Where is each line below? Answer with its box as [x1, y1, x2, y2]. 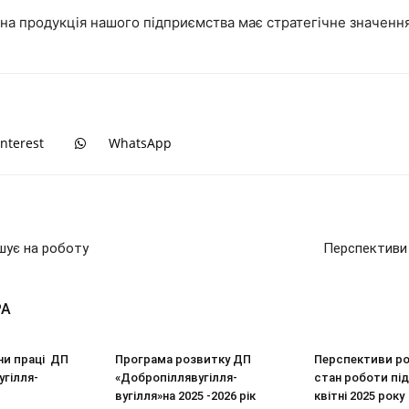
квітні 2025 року [314, 389, 404, 403]
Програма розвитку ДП [115, 352, 251, 366]
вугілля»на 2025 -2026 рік [115, 389, 256, 403]
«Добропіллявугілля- [115, 371, 237, 384]
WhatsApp [109, 134, 172, 152]
